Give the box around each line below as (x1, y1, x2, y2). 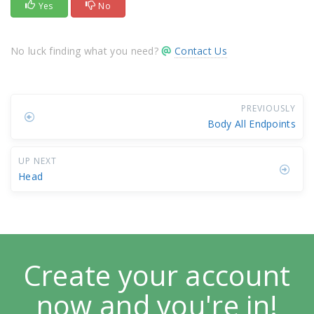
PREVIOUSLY (241, 102, 296, 114)
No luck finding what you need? (11, 44, 162, 57)
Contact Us (174, 44, 227, 57)
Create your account (23, 256, 291, 294)
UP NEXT (18, 155, 57, 167)
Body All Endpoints (207, 117, 296, 130)
